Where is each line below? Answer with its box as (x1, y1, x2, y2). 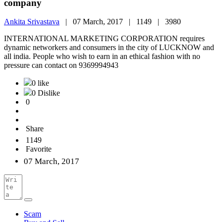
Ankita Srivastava (4, 17, 59, 26)
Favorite (26, 145, 52, 154)
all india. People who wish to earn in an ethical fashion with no (4, 52, 200, 61)
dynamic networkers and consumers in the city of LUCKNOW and (4, 43, 214, 52)
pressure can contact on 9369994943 (4, 61, 118, 70)
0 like (32, 79, 49, 88)
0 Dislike (32, 89, 60, 98)
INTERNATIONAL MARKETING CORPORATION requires (4, 34, 205, 43)
